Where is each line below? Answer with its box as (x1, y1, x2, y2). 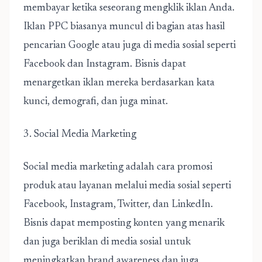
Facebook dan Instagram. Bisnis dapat (23, 59, 186, 70)
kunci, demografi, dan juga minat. (23, 96, 168, 107)
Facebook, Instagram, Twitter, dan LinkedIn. (23, 199, 213, 210)
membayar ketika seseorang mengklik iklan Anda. (23, 3, 235, 13)
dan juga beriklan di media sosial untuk (23, 237, 191, 247)
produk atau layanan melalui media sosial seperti (23, 181, 231, 191)
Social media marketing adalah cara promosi (23, 162, 212, 173)
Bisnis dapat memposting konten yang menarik (23, 218, 225, 229)
